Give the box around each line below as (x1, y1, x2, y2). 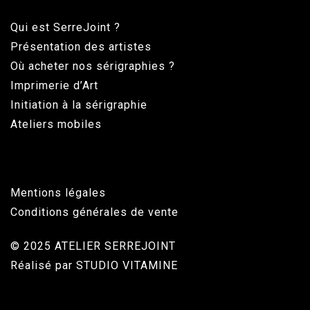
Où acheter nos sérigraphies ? (10, 60, 175, 73)
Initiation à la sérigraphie (10, 98, 147, 112)
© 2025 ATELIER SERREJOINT (10, 239, 176, 253)
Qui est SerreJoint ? (10, 21, 120, 35)
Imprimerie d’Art (10, 79, 98, 93)
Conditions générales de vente (10, 205, 179, 219)
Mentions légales (10, 185, 106, 199)
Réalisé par (10, 258, 76, 272)
